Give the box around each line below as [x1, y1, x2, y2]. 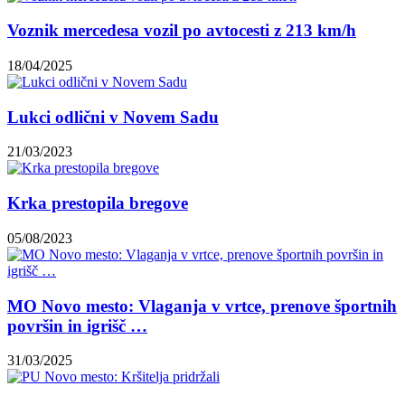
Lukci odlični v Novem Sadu [7, 107, 219, 127]
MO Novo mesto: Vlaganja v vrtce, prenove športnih [7, 296, 397, 316]
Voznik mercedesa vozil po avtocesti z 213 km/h [7, 21, 356, 41]
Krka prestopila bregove [7, 193, 188, 213]
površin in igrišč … [7, 316, 147, 335]
